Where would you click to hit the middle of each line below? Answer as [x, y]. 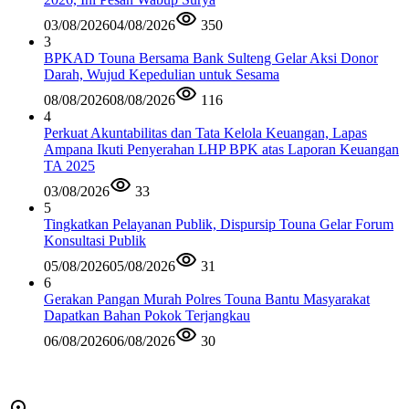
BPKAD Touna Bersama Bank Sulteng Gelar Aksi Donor [211, 58]
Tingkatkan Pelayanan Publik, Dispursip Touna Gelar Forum [219, 225]
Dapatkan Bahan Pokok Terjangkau [147, 316]
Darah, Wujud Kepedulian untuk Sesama [162, 75]
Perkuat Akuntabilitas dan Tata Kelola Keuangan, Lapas [205, 133]
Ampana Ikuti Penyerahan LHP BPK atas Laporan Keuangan [221, 150]
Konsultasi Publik [95, 241]
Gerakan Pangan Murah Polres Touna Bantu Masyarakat [207, 299]
